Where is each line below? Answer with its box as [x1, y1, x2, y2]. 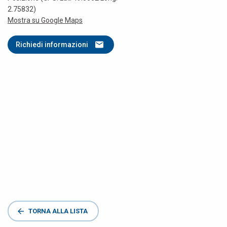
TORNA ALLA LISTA [28, 207, 88, 215]
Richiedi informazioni [16, 41, 88, 49]
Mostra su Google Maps [8, 16, 83, 24]
